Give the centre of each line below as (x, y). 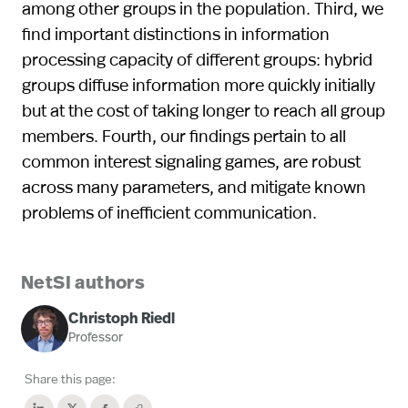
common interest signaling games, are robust (191, 160)
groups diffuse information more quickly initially (199, 84)
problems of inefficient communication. (169, 211)
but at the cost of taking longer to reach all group (204, 109)
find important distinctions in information (176, 33)
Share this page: (70, 378)
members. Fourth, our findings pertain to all (184, 135)
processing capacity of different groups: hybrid (197, 58)
